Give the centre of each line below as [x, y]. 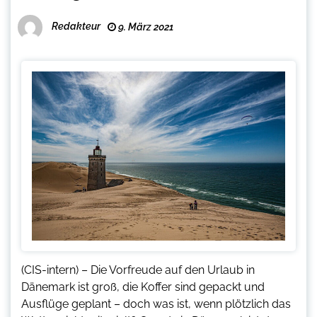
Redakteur [76, 27]
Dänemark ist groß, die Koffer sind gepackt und [143, 287]
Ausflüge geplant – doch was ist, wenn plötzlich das [156, 304]
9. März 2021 [145, 27]
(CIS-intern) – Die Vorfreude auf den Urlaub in [138, 270]
